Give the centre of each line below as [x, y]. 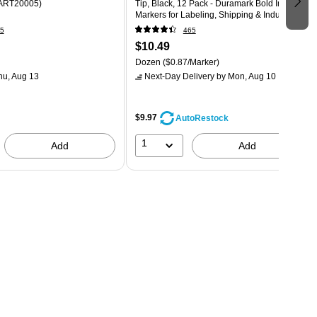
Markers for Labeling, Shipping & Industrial [217, 15]
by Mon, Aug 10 [245, 77]
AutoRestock [202, 118]
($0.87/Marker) [190, 63]
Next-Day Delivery [179, 77]
